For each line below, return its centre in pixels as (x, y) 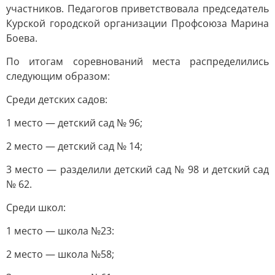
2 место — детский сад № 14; (74, 146)
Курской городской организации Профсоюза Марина (137, 23)
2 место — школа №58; (60, 254)
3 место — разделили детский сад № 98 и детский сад (137, 169)
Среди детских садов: (57, 99)
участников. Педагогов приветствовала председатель (137, 9)
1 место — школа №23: (60, 231)
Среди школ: (36, 207)
